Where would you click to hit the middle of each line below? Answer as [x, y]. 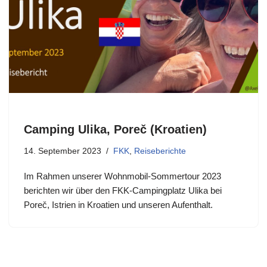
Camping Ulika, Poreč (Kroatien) [115, 129]
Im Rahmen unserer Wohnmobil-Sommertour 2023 [122, 176]
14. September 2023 [63, 151]
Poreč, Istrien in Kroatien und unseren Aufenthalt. [118, 204]
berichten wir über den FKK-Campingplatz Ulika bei [123, 190]
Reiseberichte [160, 151]
